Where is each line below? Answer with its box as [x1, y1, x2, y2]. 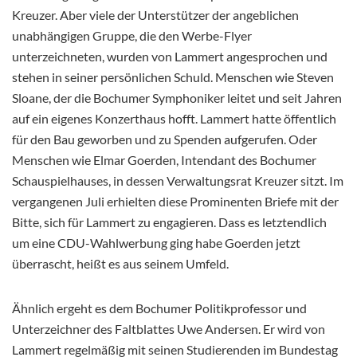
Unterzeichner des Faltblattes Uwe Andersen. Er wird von [12, 321, 325, 337]
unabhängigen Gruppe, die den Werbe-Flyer [12, 28, 252, 44]
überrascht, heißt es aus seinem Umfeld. [12, 256, 229, 272]
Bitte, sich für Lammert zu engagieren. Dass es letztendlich [12, 214, 327, 230]
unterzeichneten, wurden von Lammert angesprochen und [12, 49, 328, 65]
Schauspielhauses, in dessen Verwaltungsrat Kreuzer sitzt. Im [12, 173, 343, 189]
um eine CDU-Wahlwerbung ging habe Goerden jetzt [12, 235, 300, 251]
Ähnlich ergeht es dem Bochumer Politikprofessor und [12, 300, 307, 316]
